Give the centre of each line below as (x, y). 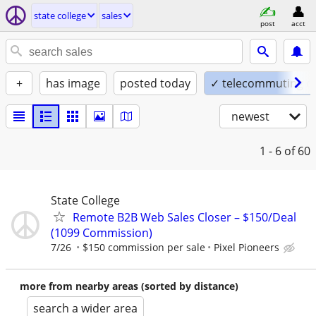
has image (73, 83)
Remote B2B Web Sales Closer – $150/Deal (184, 217)
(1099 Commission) (102, 233)
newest (250, 116)
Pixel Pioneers (247, 247)
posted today (155, 83)
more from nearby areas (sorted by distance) (129, 286)
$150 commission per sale (144, 247)
